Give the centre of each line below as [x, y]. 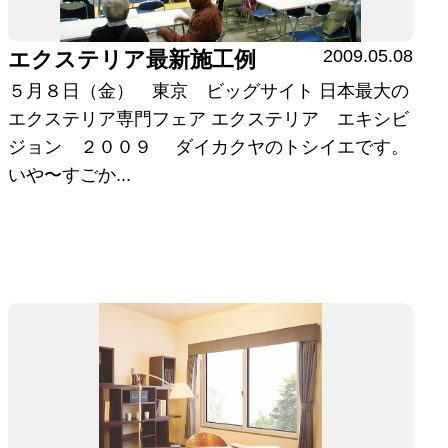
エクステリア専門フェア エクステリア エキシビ [209, 119]
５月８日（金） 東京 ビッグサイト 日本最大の [209, 91]
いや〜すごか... [70, 175]
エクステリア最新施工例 [132, 60]
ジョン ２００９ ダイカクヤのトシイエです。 [209, 147]
